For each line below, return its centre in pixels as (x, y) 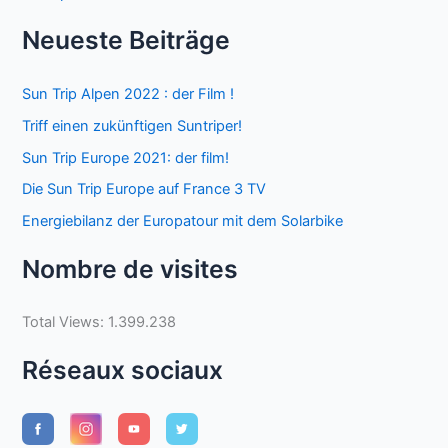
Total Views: (65, 322)
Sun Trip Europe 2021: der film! (126, 157)
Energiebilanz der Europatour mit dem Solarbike (183, 221)
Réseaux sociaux (123, 369)
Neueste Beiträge (126, 39)
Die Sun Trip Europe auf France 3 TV (144, 189)
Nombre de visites (130, 268)
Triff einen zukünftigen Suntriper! (132, 125)
